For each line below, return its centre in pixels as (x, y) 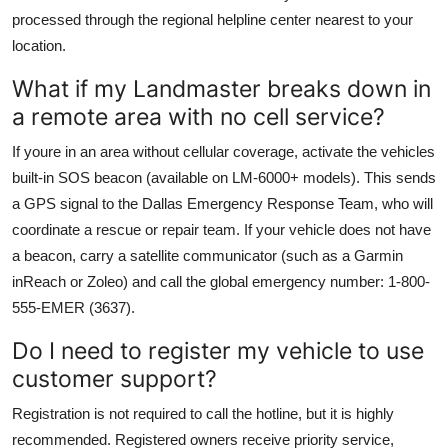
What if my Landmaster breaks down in (221, 88)
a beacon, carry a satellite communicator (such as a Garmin (207, 255)
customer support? (114, 378)
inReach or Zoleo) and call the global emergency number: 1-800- (221, 281)
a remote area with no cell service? (198, 116)
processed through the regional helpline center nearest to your (212, 19)
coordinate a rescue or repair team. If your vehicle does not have (221, 229)
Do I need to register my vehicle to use (218, 350)
